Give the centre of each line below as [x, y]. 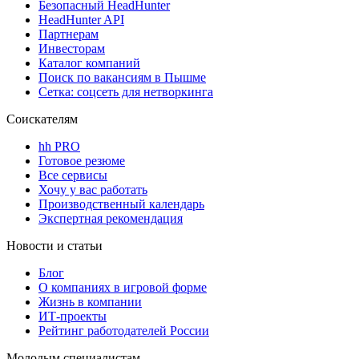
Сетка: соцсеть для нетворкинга [126, 91]
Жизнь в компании [90, 301]
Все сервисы [73, 175]
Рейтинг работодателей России [124, 330]
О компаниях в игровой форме [123, 287]
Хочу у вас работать [93, 189]
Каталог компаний [89, 63]
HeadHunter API [81, 19]
